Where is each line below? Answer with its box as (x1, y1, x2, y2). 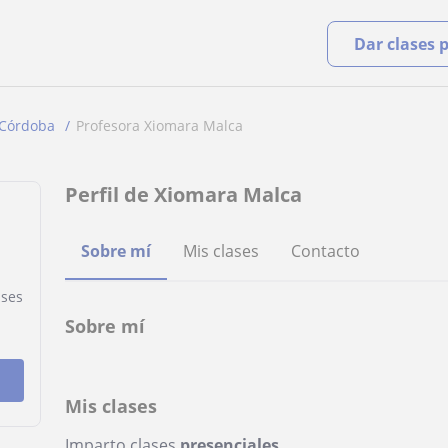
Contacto (291, 240, 361, 262)
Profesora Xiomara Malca (76, 116, 243, 135)
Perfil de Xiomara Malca (65, 181, 303, 208)
